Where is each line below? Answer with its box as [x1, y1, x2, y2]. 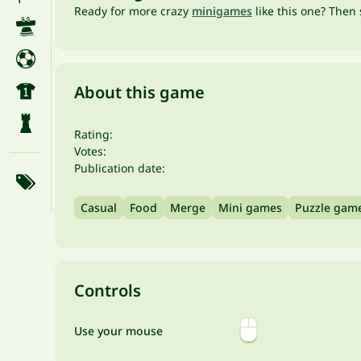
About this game [74, 81, 205, 103]
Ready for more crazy [74, 3, 192, 19]
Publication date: [74, 160, 165, 176]
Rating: [74, 127, 113, 142]
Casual [81, 200, 117, 215]
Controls [74, 280, 141, 301]
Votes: [74, 143, 106, 159]
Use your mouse [74, 322, 163, 338]
